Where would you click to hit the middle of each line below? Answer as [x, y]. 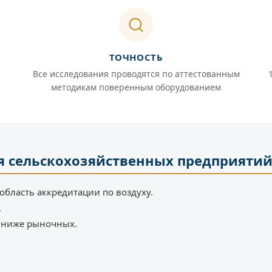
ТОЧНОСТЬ [136, 57]
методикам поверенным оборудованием [136, 87]
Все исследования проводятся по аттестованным [136, 74]
